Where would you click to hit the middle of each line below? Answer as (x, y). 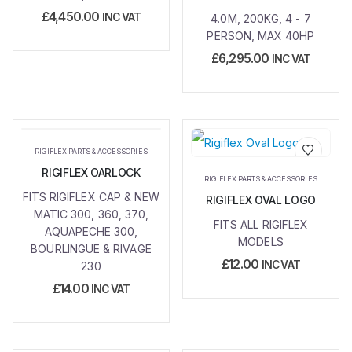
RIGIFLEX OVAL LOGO (261, 200)
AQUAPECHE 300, (91, 231)
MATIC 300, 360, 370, (91, 214)
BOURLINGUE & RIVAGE (91, 248)
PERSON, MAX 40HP (261, 36)
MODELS (261, 241)
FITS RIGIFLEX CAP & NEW (91, 196)
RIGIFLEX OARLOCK (91, 172)
